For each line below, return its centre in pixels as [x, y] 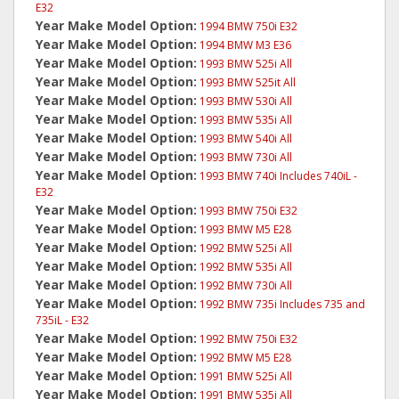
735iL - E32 [62, 320]
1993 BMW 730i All [246, 157]
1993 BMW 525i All [246, 64]
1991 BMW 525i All [246, 376]
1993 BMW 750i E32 [248, 211]
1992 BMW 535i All [246, 267]
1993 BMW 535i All [246, 120]
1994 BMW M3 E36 [245, 45]
